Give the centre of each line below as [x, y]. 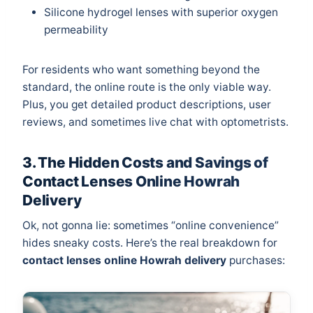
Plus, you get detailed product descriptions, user [147, 104]
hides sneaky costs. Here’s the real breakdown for [150, 242]
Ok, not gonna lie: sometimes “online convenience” [151, 225]
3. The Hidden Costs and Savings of [145, 162]
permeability [76, 29]
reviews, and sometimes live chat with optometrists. [155, 122]
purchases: [256, 260]
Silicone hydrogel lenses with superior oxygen [161, 12]
